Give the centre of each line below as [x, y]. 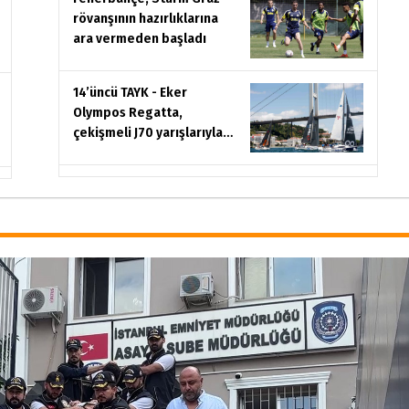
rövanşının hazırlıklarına [146, 18]
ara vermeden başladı [140, 38]
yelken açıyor [114, 152]
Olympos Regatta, [128, 112]
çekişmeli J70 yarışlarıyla [148, 132]
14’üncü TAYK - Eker [130, 92]
